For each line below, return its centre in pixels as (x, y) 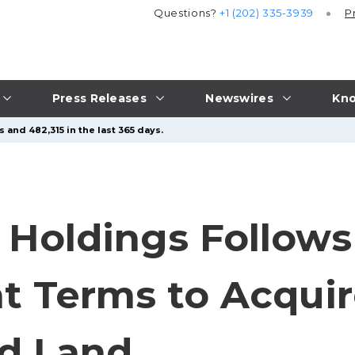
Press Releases (99, 98)
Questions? (187, 13)
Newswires (239, 98)
